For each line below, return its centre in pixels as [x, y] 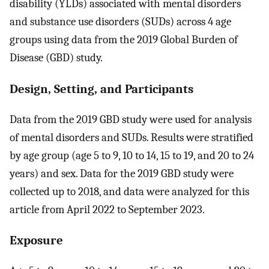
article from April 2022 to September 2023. [107, 209]
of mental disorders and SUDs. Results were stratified [131, 137]
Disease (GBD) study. [56, 58]
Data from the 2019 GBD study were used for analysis [131, 119]
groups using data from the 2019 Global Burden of [124, 40]
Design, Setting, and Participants [101, 89]
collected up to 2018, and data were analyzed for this [129, 191]
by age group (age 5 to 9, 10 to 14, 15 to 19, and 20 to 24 [132, 155]
